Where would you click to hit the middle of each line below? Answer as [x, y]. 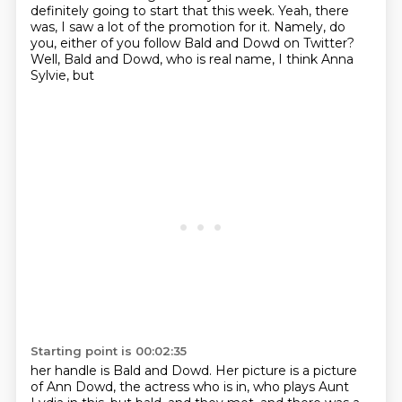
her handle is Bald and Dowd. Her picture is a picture [193, 371]
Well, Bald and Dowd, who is [119, 59]
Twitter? [328, 43]
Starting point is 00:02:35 [108, 351]
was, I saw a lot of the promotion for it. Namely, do [188, 27]
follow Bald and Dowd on [223, 43]
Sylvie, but [62, 75]
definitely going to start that [121, 11]
